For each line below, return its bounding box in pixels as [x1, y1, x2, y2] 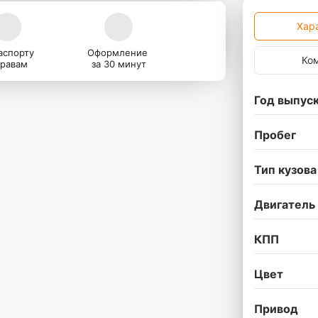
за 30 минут [91, 58, 146, 70]
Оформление [87, 47, 150, 58]
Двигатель [254, 197, 315, 212]
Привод [254, 302, 298, 316]
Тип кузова [254, 163, 317, 177]
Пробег [254, 128, 296, 142]
